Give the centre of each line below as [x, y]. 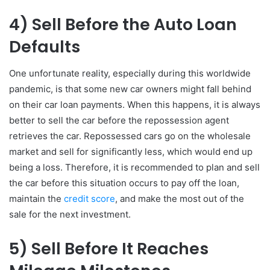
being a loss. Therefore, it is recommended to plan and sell [134, 168]
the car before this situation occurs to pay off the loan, [124, 183]
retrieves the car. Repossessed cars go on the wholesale [130, 136]
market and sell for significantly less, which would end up [131, 152]
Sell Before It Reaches [120, 249]
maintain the [36, 199]
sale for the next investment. [70, 215]
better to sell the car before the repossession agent [119, 121]
